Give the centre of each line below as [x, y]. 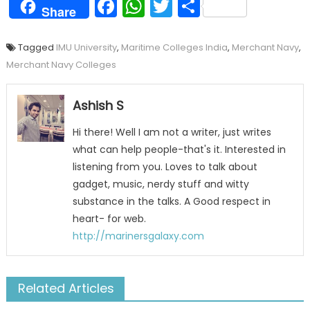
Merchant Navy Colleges [61, 64]
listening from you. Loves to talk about [165, 166]
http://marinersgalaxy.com [138, 236]
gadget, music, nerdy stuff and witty [161, 184]
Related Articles [66, 288]
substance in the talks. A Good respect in [171, 201]
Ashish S [98, 105]
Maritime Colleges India [174, 47]
